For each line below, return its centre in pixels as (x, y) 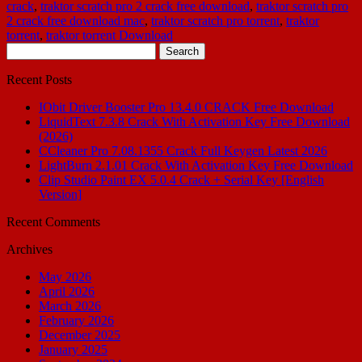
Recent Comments (53, 221)
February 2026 (76, 320)
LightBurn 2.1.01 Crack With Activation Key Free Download (196, 165)
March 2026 (70, 305)
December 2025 (80, 335)
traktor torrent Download (109, 35)
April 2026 (67, 291)
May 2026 (65, 276)
